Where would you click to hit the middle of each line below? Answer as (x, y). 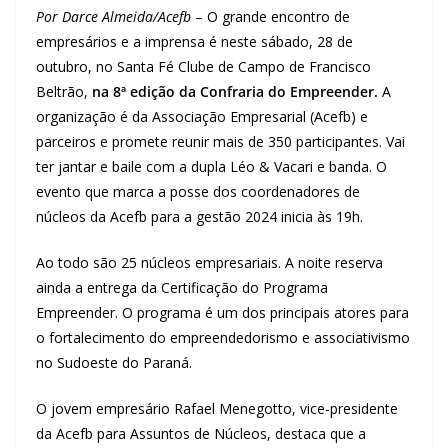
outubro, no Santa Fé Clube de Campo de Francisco (203, 66)
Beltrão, (64, 91)
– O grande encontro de (272, 16)
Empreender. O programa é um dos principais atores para (222, 312)
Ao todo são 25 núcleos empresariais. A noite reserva (209, 262)
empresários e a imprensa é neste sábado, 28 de (194, 41)
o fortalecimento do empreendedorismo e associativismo (223, 337)
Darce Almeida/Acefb (128, 16)
